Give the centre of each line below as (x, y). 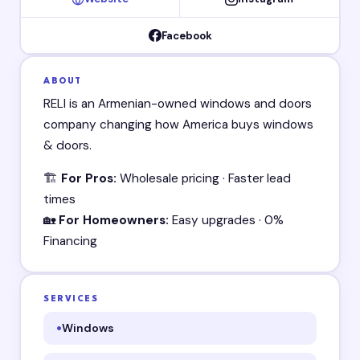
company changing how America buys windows (179, 125)
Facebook (186, 35)
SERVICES (71, 299)
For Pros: (89, 178)
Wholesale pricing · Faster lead (204, 178)
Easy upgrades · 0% (227, 220)
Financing (71, 241)
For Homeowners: (114, 220)
